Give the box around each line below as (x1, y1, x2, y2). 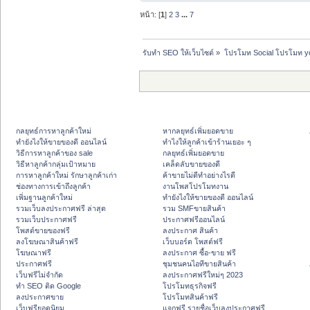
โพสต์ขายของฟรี (16, 226, 70, 235)
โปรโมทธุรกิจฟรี (163, 282, 217, 291)
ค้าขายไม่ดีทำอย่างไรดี (163, 171, 235, 180)
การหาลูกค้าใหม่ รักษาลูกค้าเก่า (16, 171, 117, 180)
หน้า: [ (140, 10, 161, 19)
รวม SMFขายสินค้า (163, 204, 226, 213)
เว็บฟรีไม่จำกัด (16, 271, 63, 280)
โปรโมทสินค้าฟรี (163, 293, 218, 302)
